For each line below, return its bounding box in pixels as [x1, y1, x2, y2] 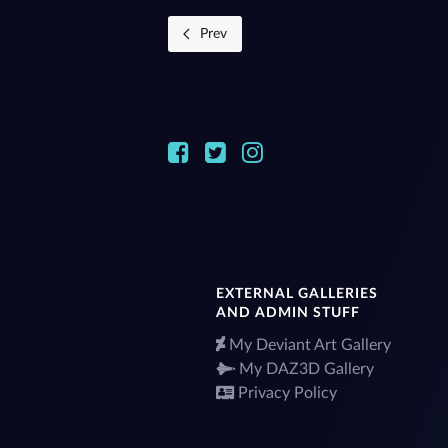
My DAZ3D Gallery [239, 360, 375, 377]
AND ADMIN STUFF [216, 305, 361, 320]
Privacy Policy [238, 384, 338, 401]
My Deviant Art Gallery [229, 336, 392, 353]
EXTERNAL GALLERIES [216, 286, 379, 301]
